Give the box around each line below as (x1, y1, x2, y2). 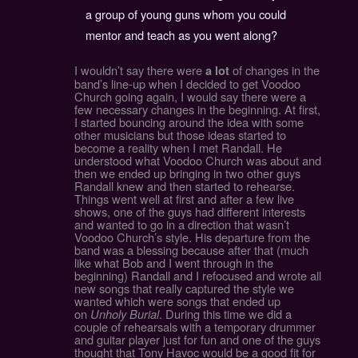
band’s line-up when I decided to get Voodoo (74, 75, 300, 93)
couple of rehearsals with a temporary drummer (74, 318, 316, 336)
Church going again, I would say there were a (74, 88, 306, 105)
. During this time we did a (158, 305, 292, 323)
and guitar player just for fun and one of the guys (74, 331, 320, 348)
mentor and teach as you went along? (86, 26, 278, 44)
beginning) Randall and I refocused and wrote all (74, 267, 321, 284)
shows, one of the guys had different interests (74, 203, 305, 221)
